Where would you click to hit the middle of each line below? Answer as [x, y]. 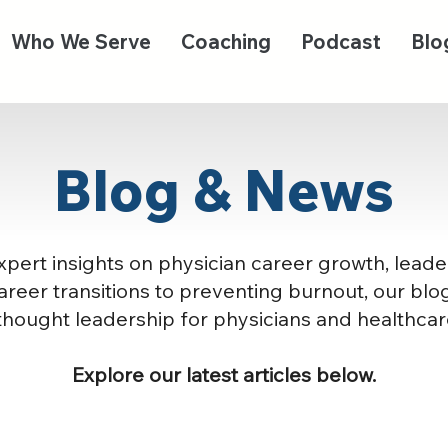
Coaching [226, 41]
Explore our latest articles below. [224, 374]
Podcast [341, 41]
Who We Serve [81, 41]
